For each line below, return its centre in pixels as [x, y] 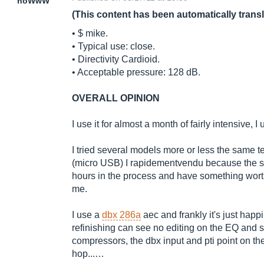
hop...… [88, 254]
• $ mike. [90, 34]
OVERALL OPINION [116, 98]
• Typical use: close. [113, 47]
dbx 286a [121, 215]
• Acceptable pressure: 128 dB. [136, 72]
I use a [87, 215]
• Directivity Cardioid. [116, 60]
